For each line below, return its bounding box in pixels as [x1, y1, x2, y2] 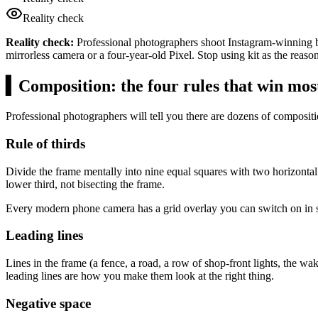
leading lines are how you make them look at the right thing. [6, 269, 274, 282]
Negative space [6, 295, 91, 311]
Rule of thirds [6, 136, 85, 151]
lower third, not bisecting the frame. [6, 177, 165, 190]
